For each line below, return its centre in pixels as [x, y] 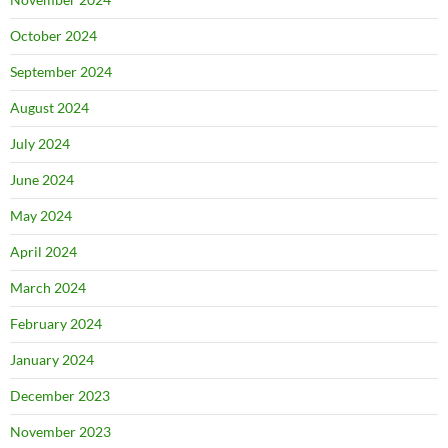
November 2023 [60, 431]
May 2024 [41, 215]
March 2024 [48, 287]
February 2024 [56, 323]
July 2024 [40, 143]
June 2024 [42, 179]
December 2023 [60, 395]
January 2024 [52, 359]
